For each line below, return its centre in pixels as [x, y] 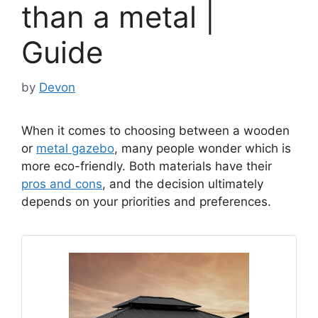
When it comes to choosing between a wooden [155, 130]
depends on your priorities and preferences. [148, 201]
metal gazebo [75, 148]
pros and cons [62, 183]
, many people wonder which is [203, 148]
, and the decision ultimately [183, 183]
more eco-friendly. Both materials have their [147, 166]
